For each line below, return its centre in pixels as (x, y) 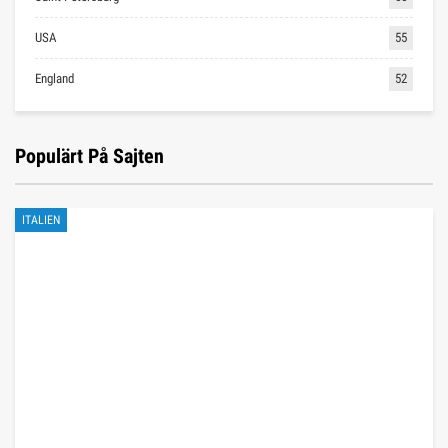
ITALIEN (41, 219)
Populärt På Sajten (89, 155)
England (54, 78)
